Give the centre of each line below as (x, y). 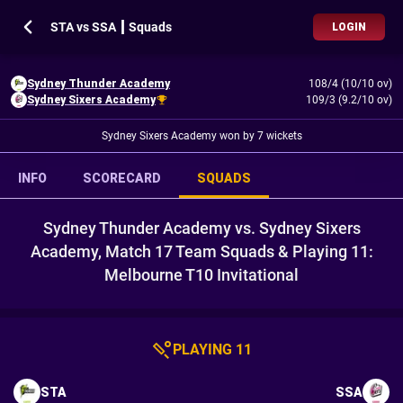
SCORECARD (122, 178)
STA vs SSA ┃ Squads (111, 27)
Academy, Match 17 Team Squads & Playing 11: (201, 251)
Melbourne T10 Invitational (201, 275)
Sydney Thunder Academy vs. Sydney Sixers (201, 228)
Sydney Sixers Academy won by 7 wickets (201, 136)
